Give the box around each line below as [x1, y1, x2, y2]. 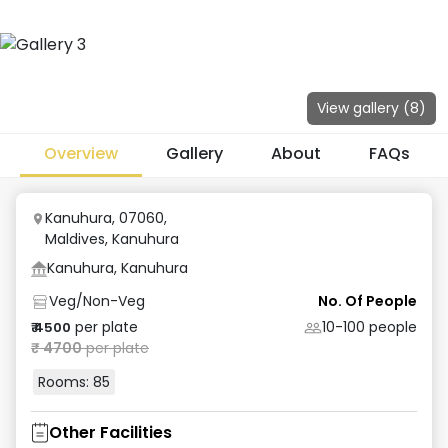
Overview [44, 142, 118, 165]
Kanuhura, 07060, [45, 208, 167, 228]
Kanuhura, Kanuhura [47, 258, 188, 278]
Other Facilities [49, 421, 172, 444]
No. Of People [318, 291, 417, 311]
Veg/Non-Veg [49, 291, 145, 311]
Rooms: [38, 372, 93, 392]
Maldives [45, 229, 105, 249]
